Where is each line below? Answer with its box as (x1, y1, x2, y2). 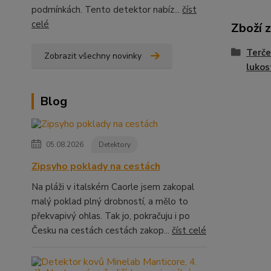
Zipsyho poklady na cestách (31, 160, 160, 173)
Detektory (99, 140, 131, 149)
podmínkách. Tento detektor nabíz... (31, 4, 182, 16)
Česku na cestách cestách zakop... (31, 224, 172, 237)
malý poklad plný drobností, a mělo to (31, 195, 188, 207)
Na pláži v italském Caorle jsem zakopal (31, 181, 194, 193)
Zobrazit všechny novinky (44, 50, 142, 62)
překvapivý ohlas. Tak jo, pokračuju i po (31, 210, 190, 222)
